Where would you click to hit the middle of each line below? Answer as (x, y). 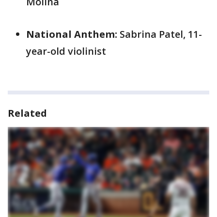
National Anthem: (72, 34)
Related (27, 113)
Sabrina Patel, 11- (160, 34)
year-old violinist (66, 51)
